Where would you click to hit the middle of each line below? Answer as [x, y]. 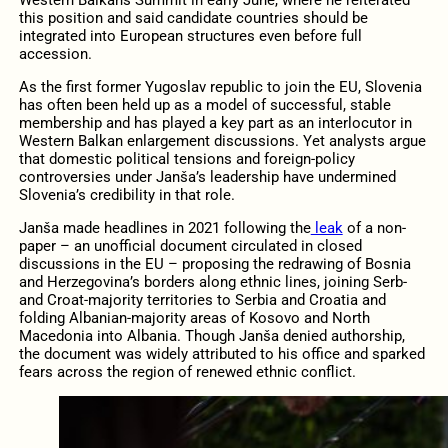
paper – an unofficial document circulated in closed [190, 245]
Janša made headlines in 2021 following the [164, 227]
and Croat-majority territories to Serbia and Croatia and [202, 299]
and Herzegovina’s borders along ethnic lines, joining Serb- [212, 281]
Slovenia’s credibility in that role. [126, 194]
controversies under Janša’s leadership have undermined [207, 176]
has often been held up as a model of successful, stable [204, 104]
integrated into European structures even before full [190, 35]
